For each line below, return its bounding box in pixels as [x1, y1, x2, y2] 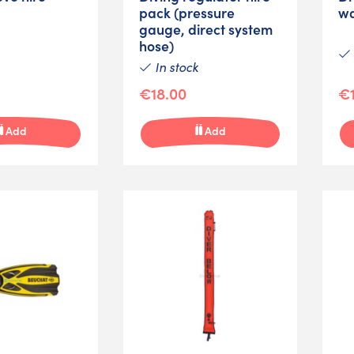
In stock [152, 58, 198, 75]
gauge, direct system [139, 18, 273, 39]
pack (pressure [139, 2, 235, 22]
